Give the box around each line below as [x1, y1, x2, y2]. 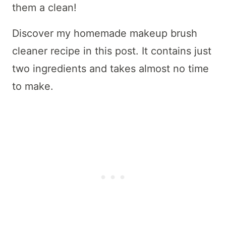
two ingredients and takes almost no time [12, 63, 209, 75]
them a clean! [12, 2, 77, 14]
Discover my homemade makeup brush [12, 27, 197, 40]
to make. [12, 80, 56, 93]
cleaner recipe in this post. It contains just [12, 45, 211, 58]
